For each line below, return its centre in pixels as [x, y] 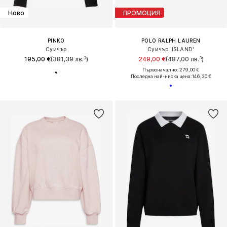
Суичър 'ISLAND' [171, 49]
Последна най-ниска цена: [161, 77]
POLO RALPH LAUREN [171, 41]
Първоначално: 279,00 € [171, 70]
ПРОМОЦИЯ [141, 13]
